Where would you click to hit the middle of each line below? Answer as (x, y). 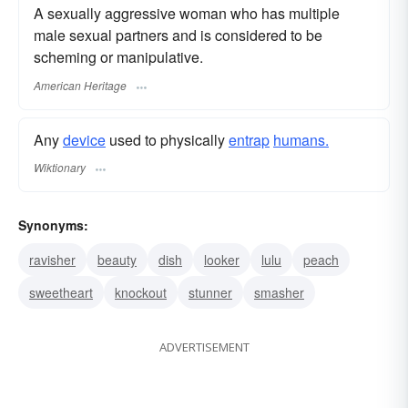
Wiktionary (60, 167)
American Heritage (80, 85)
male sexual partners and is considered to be (178, 36)
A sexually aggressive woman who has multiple (187, 14)
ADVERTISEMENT (204, 347)
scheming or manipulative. (118, 57)
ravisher (52, 259)
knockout (141, 292)
